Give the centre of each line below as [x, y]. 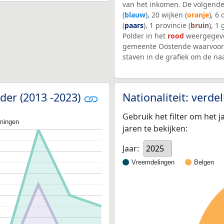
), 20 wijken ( [166, 15]
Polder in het [145, 36]
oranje [198, 15]
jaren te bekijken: [155, 128]
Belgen [204, 162]
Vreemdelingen [153, 162]
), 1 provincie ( [167, 25]
